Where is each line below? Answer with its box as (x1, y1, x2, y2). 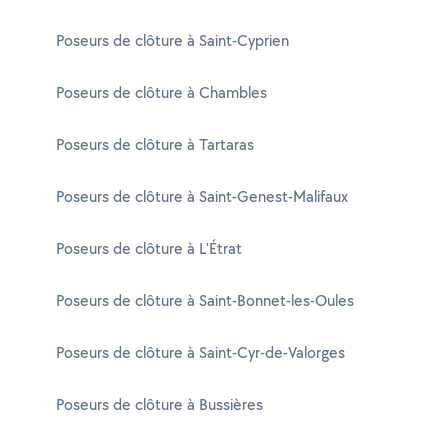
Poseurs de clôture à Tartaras (56, 134, 254, 155)
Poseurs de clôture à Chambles (56, 82, 267, 103)
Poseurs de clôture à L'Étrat (56, 238, 242, 259)
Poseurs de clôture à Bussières (56, 394, 263, 415)
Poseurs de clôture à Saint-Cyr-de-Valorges (56, 342, 345, 363)
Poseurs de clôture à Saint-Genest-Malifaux (56, 186, 348, 207)
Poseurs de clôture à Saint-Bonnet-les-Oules (56, 290, 354, 311)
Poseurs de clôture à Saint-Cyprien (56, 30, 289, 51)
